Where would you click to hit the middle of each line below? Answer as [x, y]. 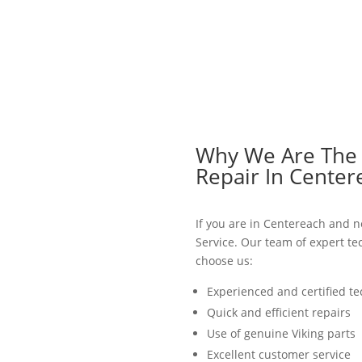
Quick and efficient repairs [278, 312]
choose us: [224, 260]
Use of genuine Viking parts [281, 333]
